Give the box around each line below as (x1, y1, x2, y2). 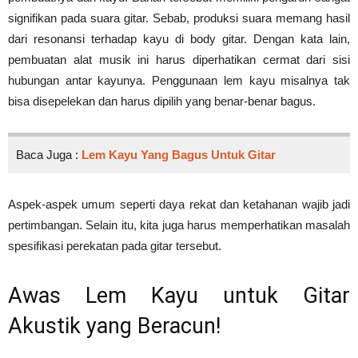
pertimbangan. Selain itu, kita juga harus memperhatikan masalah (8, 218, 350, 233)
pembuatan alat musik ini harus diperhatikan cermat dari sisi (8, 53, 350, 67)
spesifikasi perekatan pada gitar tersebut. (8, 239, 221, 253)
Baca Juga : (16, 148, 82, 162)
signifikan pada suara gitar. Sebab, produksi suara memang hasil (8, 11, 350, 26)
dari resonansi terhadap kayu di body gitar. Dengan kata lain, (8, 32, 350, 46)
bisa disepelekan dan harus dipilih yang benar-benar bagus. (8, 94, 316, 109)
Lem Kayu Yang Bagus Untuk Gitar (82, 148, 276, 162)
